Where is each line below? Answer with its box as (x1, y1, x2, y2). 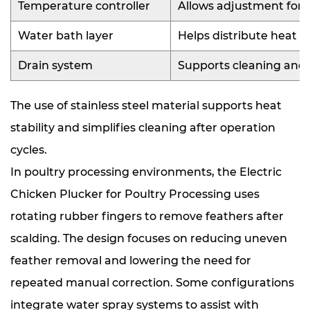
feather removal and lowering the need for (10, 254, 251, 267)
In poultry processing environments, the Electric (10, 165, 282, 179)
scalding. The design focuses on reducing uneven (10, 232, 287, 245)
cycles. (10, 143, 47, 156)
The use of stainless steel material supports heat (10, 99, 282, 112)
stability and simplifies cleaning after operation (10, 121, 275, 134)
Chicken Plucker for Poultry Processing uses (10, 188, 259, 201)
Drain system (18, 59, 93, 72)
